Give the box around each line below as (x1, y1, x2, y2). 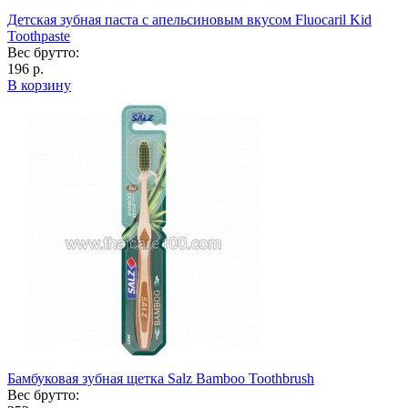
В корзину (7, 76, 71, 93)
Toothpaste (7, 27, 70, 44)
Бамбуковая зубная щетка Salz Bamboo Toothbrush (7, 370, 314, 386)
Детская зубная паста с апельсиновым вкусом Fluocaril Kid (7, 11, 372, 27)
